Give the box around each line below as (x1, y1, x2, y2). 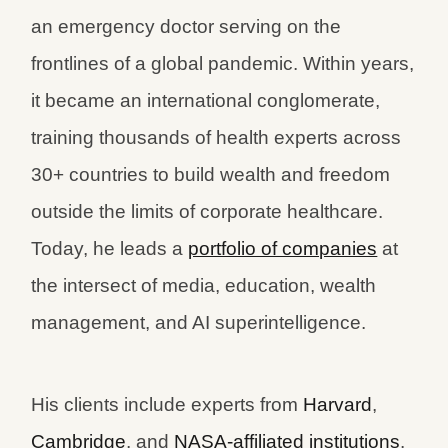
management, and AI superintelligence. (31, 311, 367, 333)
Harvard (303, 393, 373, 415)
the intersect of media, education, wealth (31, 274, 377, 296)
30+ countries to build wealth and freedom (31, 163, 391, 185)
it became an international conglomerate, (31, 89, 381, 111)
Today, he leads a (31, 237, 189, 259)
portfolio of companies (188, 237, 378, 259)
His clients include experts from (31, 393, 304, 415)
